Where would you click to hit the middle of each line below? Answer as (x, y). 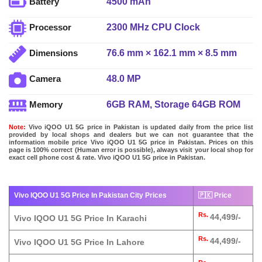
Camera (45, 79)
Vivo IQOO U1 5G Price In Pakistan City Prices (90, 196)
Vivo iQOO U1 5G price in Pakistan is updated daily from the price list (139, 127)
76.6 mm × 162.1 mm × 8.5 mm (172, 53)
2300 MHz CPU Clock (154, 27)
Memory (46, 105)
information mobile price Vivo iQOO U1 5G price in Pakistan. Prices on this (131, 142)
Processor (50, 27)
